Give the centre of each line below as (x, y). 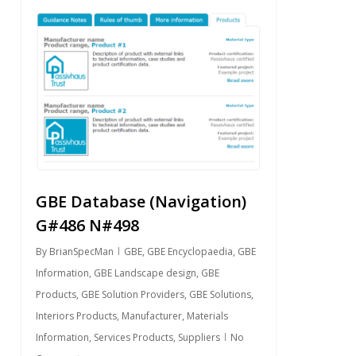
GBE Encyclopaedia (190, 252)
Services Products (133, 338)
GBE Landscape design (145, 273)
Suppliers (199, 338)
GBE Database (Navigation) (141, 202)
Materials (207, 316)
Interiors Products (76, 316)
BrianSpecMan (81, 252)
